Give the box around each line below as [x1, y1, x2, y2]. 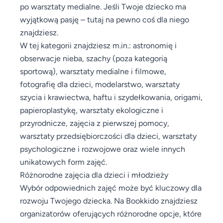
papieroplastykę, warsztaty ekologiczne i [20, 105, 163, 114]
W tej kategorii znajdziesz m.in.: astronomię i [20, 40, 177, 50]
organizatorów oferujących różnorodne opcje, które [20, 209, 202, 218]
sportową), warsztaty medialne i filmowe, [20, 66, 166, 76]
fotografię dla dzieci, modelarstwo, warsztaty [20, 79, 180, 89]
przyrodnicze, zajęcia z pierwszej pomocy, [20, 118, 169, 127]
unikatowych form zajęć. [20, 157, 107, 166]
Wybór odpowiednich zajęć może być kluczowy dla [20, 183, 202, 192]
